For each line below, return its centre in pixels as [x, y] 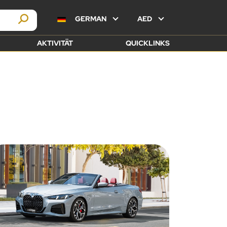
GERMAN [91, 19]
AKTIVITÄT [55, 43]
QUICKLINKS [148, 43]
